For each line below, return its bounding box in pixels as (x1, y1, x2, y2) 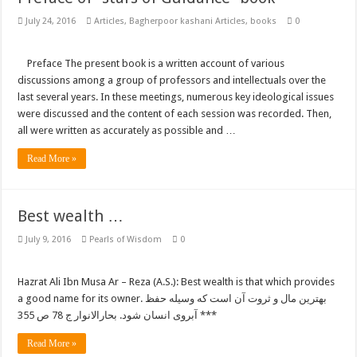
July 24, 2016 (25, 15, 76, 26)
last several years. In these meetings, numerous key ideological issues (18, 90, 335, 103)
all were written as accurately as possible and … (18, 124, 237, 136)
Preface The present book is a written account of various (18, 57, 285, 69)
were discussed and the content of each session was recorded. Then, (18, 107, 332, 120)
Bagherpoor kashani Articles (129, 15, 246, 26)
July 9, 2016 (25, 233, 72, 245)
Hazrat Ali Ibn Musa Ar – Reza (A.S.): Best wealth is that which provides (18, 275, 335, 288)
